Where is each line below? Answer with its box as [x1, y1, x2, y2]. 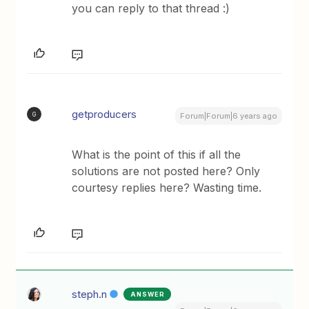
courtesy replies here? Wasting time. [72, 181, 262, 195]
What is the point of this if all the [72, 148, 241, 161]
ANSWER [130, 290, 166, 298]
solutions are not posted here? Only [72, 164, 261, 178]
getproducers [72, 108, 137, 121]
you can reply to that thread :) [72, 1, 230, 15]
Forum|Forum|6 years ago [179, 111, 277, 121]
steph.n [72, 288, 108, 301]
